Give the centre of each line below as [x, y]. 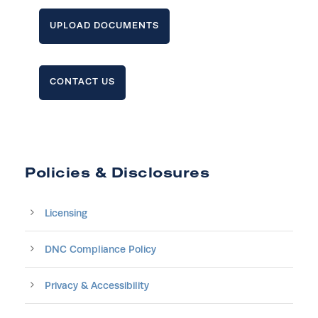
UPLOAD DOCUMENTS [104, 25]
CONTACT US [82, 82]
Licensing [66, 213]
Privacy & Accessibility [97, 286]
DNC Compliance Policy [100, 250]
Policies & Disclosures [117, 172]
